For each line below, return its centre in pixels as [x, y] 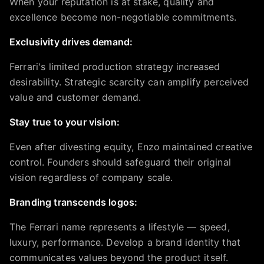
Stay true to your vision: [65, 122]
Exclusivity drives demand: [71, 42]
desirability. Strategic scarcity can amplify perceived [129, 82]
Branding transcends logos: [74, 202]
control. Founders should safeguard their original [120, 162]
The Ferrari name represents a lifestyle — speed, [120, 227]
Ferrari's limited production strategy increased [115, 67]
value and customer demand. [75, 97]
